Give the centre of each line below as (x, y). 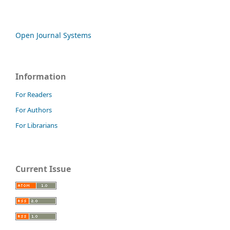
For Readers (34, 94)
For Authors (34, 110)
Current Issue (43, 169)
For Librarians (36, 125)
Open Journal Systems (53, 35)
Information (41, 76)
